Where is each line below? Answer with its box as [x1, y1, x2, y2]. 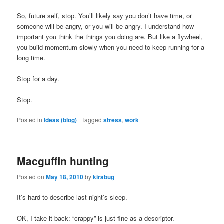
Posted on [17, 172, 46, 181]
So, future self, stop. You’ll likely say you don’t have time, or [17, 10, 192, 20]
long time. [17, 52, 46, 62]
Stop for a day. [17, 73, 60, 83]
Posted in [17, 115, 43, 124]
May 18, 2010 [46, 172, 84, 181]
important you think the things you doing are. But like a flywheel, [17, 31, 203, 41]
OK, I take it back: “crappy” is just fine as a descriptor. [17, 213, 175, 223]
